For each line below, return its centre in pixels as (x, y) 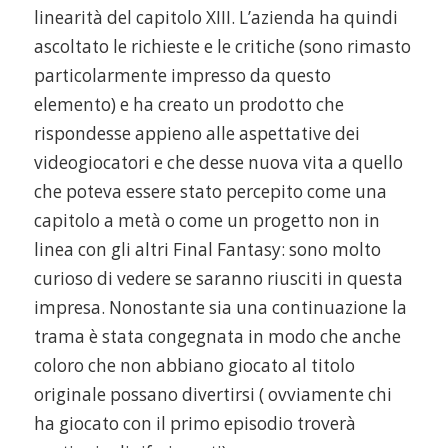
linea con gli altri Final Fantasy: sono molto (207, 249)
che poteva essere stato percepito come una (210, 191)
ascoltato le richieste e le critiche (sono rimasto (222, 46)
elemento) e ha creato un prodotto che (188, 104)
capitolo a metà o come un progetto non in (206, 220)
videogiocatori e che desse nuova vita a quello (218, 162)
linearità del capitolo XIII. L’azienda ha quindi (215, 17)
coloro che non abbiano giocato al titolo (194, 365)
